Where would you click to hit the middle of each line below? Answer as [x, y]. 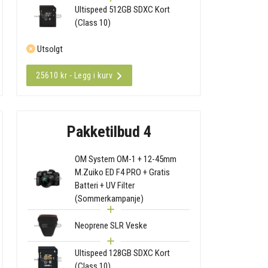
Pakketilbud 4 [109, 131]
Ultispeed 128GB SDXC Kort [123, 253]
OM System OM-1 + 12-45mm [126, 159]
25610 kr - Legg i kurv [74, 76]
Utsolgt [49, 49]
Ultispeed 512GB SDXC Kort [123, 10]
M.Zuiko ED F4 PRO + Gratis [123, 172]
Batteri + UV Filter [105, 185]
